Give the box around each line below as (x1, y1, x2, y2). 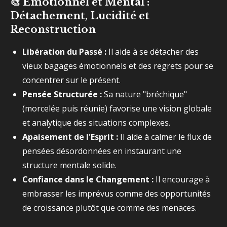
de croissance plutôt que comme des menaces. (22, 202, 197, 213)
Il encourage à (154, 174, 210, 185)
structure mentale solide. (22, 160, 117, 171)
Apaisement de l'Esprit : (22, 131, 118, 142)
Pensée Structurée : (22, 89, 102, 100)
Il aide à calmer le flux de (118, 131, 212, 142)
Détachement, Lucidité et (10, 10, 149, 22)
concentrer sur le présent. (22, 74, 121, 86)
